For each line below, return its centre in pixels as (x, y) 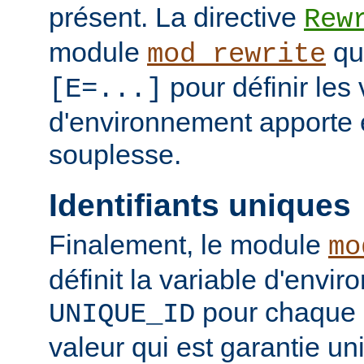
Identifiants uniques (200, 205)
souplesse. (115, 155)
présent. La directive (176, 17)
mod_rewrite (236, 55)
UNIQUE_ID (122, 315)
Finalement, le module (188, 245)
